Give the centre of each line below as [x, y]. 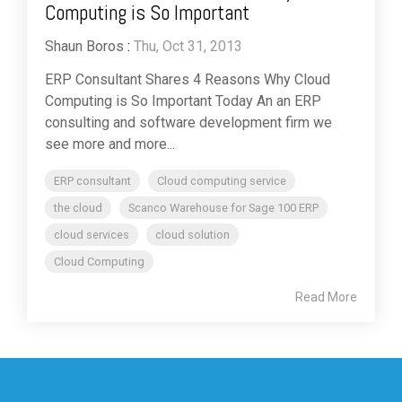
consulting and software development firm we [188, 122]
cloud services [92, 234]
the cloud [78, 207]
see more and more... [110, 144]
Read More [326, 297]
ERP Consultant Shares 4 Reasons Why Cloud [188, 79]
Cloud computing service [222, 180]
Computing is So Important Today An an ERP [183, 100]
